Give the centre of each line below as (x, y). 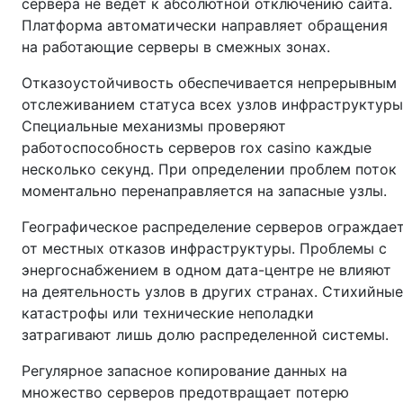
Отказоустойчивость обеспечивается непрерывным (209, 83)
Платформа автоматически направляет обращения (205, 25)
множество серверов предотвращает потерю (185, 392)
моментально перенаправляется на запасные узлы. (204, 191)
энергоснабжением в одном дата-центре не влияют (206, 270)
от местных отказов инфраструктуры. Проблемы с (204, 248)
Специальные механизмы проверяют (154, 126)
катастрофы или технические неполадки (168, 313)
